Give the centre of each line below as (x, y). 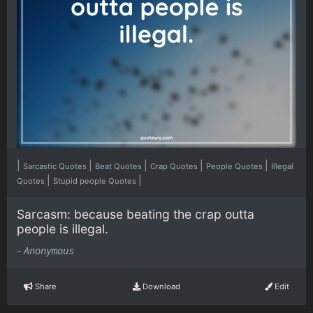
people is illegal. (63, 228)
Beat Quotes (119, 166)
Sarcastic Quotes (56, 166)
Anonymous (49, 251)
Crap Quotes (175, 166)
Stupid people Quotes (96, 181)
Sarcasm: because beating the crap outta (136, 214)
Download (160, 286)
